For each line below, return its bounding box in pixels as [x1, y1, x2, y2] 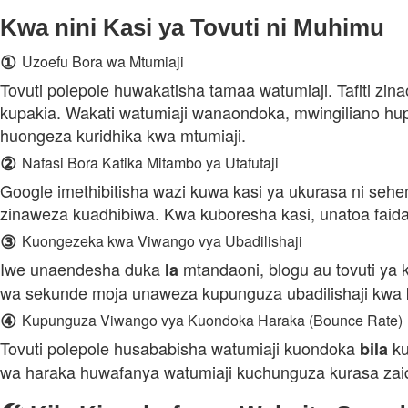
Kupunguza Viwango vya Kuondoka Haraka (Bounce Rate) [22, 309, 403, 331]
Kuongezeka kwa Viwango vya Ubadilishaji [22, 229, 302, 251]
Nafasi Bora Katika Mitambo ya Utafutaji [22, 151, 279, 173]
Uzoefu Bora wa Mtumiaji [22, 50, 184, 72]
